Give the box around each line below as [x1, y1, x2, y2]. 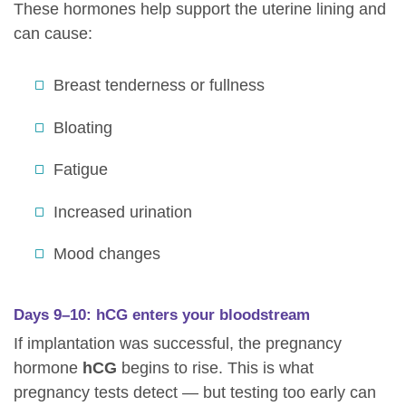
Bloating [53, 118, 112, 137]
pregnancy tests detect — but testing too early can [14, 383, 376, 402]
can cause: [14, 24, 92, 43]
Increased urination [53, 202, 192, 221]
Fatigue [53, 160, 108, 179]
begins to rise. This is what [117, 359, 314, 378]
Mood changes [53, 245, 160, 264]
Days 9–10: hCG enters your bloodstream [14, 305, 310, 324]
